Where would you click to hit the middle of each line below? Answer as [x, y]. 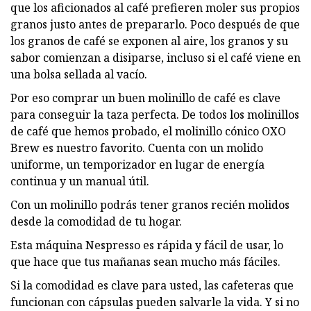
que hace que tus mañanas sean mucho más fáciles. [145, 261]
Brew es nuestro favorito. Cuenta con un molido [137, 148]
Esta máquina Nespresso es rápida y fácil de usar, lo [147, 245]
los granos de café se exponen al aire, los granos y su [149, 41]
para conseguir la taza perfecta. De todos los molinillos [155, 114]
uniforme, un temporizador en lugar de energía [137, 164]
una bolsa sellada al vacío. [79, 74]
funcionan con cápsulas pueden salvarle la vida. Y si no [155, 302]
